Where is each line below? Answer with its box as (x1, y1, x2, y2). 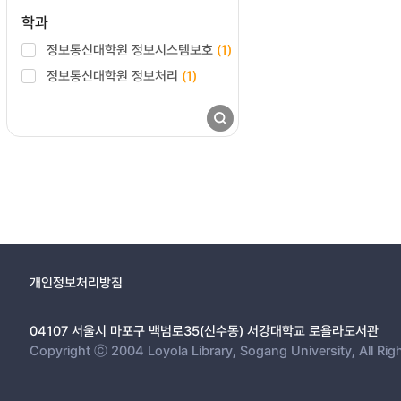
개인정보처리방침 (30, 273, 123, 291)
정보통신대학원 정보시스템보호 (47, 40, 217, 58)
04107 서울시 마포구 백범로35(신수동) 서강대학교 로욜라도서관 (30, 321, 379, 339)
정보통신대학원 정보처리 (47, 66, 182, 84)
